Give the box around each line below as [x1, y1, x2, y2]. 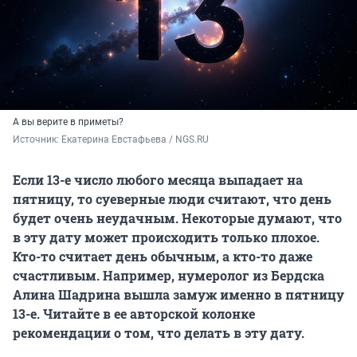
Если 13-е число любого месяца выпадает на [13, 171, 303, 189]
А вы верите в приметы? [13, 116, 124, 128]
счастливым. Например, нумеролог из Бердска [13, 267, 324, 284]
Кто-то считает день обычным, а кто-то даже [13, 248, 312, 265]
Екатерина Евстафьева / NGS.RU [61, 134, 209, 146]
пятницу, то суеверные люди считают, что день [13, 190, 331, 208]
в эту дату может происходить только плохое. [13, 229, 320, 246]
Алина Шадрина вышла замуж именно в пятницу [13, 286, 344, 304]
